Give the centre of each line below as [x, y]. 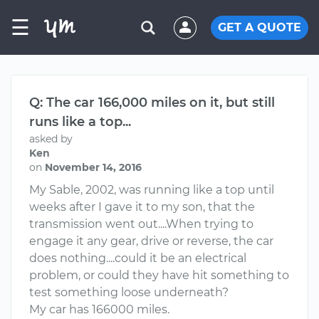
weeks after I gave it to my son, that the [142, 207]
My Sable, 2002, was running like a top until [152, 190]
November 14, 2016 [93, 167]
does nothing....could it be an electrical [138, 258]
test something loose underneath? [129, 292]
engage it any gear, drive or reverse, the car [151, 241]
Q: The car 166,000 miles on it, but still [152, 103]
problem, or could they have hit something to [159, 275]
